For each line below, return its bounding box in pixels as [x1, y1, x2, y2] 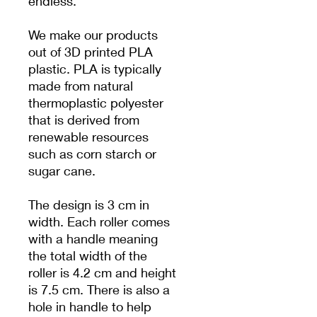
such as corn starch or [28, 146, 156, 162]
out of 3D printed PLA [28, 44, 153, 60]
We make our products [28, 27, 158, 43]
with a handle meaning [28, 231, 158, 247]
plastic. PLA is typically [28, 61, 161, 77]
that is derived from [28, 112, 139, 128]
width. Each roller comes [28, 214, 170, 230]
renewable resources [28, 129, 149, 145]
